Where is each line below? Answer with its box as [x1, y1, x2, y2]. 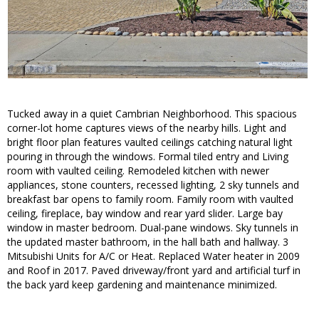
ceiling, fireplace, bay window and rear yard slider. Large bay [7, 206, 283, 221]
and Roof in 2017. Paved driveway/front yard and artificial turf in [7, 263, 300, 278]
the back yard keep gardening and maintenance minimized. [7, 278, 277, 292]
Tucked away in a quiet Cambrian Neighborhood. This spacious [7, 107, 297, 121]
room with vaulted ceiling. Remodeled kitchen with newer [7, 164, 269, 178]
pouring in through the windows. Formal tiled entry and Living [7, 150, 288, 164]
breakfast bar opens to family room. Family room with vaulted [7, 192, 293, 206]
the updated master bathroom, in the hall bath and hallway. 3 [7, 235, 288, 249]
